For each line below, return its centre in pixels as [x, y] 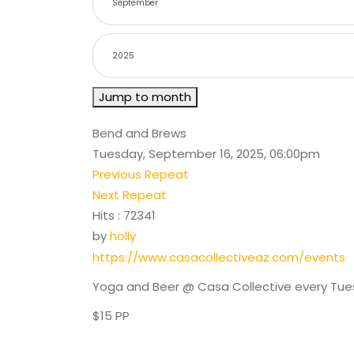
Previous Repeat [141, 174]
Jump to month [145, 96]
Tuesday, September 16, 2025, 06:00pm [206, 153]
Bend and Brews [139, 133]
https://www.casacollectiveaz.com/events [219, 257]
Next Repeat [130, 194]
